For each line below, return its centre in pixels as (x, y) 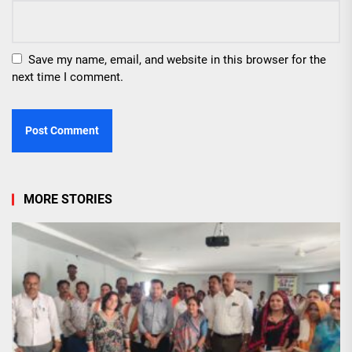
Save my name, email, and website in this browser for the (177, 60)
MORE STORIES (68, 200)
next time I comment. (68, 77)
